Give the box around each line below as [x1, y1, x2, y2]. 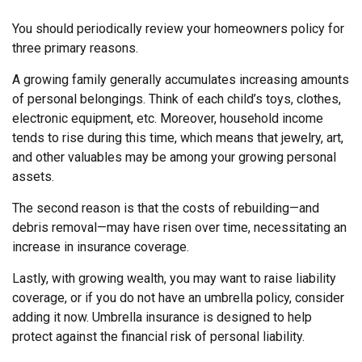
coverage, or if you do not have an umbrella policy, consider [12, 290, 344, 305]
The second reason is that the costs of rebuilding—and [12, 200, 319, 216]
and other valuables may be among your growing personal [12, 149, 336, 165]
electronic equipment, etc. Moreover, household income [12, 111, 323, 126]
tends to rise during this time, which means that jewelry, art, [12, 130, 343, 145]
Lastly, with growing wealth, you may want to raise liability [12, 271, 336, 286]
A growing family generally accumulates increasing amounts [12, 72, 349, 87]
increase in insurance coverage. [12, 239, 189, 255]
